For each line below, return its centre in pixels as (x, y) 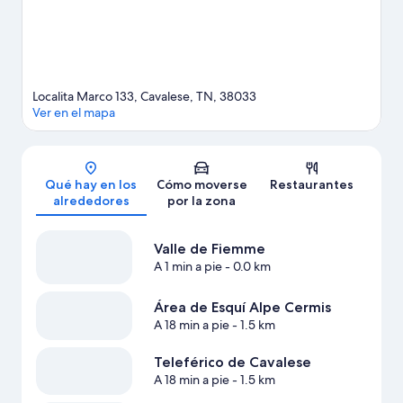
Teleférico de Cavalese (232, 363)
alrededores (91, 201)
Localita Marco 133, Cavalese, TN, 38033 (144, 97)
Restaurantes (312, 185)
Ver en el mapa (74, 113)
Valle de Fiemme (209, 249)
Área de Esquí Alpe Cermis (242, 308)
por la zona (201, 201)
